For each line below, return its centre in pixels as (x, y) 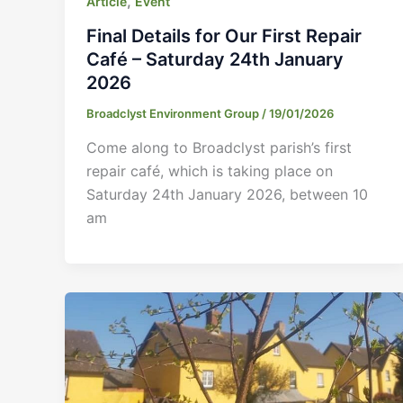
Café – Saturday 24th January (215, 59)
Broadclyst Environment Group (174, 113)
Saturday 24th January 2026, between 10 (227, 194)
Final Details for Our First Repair (224, 36)
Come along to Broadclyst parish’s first (219, 147)
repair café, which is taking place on (210, 170)
